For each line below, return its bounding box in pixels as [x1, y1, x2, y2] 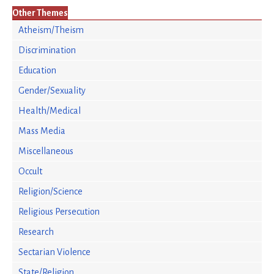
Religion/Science [18, 187, 83, 196]
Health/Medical [18, 106, 81, 116]
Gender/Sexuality [18, 86, 86, 95]
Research [18, 227, 54, 237]
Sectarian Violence [18, 247, 91, 257]
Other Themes [12, 8, 68, 18]
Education [18, 65, 56, 75]
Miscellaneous [18, 146, 73, 156]
